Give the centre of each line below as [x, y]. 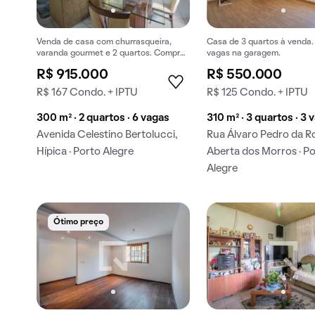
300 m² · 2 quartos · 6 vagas [103, 118]
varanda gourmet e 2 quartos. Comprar [112, 54]
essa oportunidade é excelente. [98, 65]
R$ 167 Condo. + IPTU [87, 93]
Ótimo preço [78, 223]
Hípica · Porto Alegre [85, 152]
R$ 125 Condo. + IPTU [258, 93]
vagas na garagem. [244, 54]
